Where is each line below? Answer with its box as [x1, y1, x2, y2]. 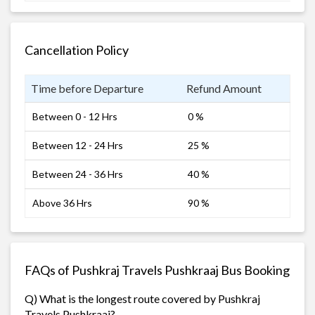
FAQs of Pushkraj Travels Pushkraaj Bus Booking [25, 262, 290, 278]
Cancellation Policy [25, 41, 129, 58]
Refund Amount [186, 81, 262, 95]
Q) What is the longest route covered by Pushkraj [25, 291, 260, 305]
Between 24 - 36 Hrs [32, 167, 123, 180]
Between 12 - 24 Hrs [32, 139, 123, 151]
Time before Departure [31, 81, 143, 95]
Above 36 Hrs [32, 196, 92, 209]
